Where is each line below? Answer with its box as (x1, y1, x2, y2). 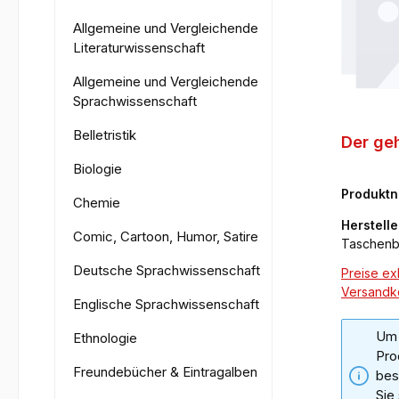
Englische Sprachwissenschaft (73, 295, 259, 313)
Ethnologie (73, 329, 137, 346)
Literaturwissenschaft (73, 38, 205, 56)
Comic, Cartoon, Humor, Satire (73, 227, 258, 245)
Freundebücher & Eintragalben (73, 362, 257, 380)
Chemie (73, 193, 120, 211)
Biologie (73, 159, 122, 177)
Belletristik (73, 126, 136, 143)
